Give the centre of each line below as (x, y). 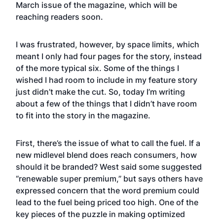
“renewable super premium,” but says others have (109, 179)
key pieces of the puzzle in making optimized (100, 214)
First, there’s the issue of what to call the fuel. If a (108, 143)
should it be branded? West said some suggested (109, 167)
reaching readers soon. (59, 17)
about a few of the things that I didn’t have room (106, 104)
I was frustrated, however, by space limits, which (108, 44)
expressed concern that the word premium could (108, 190)
